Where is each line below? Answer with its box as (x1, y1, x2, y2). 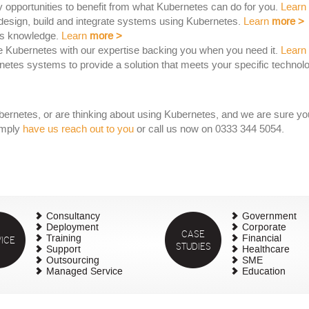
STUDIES (175, 241, 211, 252)
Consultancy (46, 212, 100, 222)
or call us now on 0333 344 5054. (134, 125, 284, 135)
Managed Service (46, 268, 123, 277)
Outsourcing (46, 257, 99, 266)
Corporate (242, 223, 286, 233)
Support (46, 246, 81, 255)
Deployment (46, 223, 99, 233)
